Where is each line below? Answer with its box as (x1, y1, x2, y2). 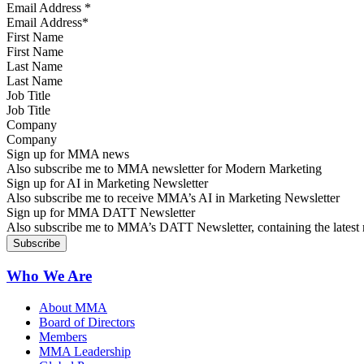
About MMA (39, 300, 107, 314)
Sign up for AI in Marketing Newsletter (6, 176, 208, 191)
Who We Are (6, 266, 92, 284)
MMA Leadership (39, 344, 131, 358)
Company (6, 118, 57, 132)
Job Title (6, 89, 50, 103)
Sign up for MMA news (6, 147, 129, 162)
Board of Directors (39, 314, 135, 329)
